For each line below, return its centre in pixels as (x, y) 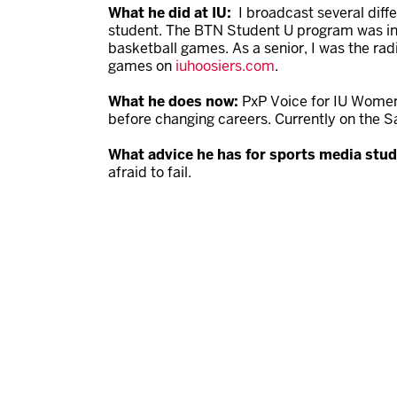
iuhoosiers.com (225, 66)
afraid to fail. (150, 172)
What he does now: (175, 101)
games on (142, 66)
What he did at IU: (171, 13)
